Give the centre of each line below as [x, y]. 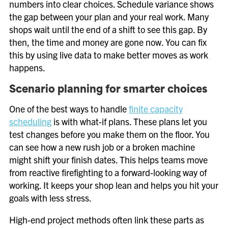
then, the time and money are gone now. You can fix [108, 42]
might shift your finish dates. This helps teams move [108, 160]
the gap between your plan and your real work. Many [109, 17]
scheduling [30, 121]
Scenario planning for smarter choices [108, 90]
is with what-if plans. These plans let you [129, 121]
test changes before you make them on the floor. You [109, 134]
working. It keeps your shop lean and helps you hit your [114, 185]
